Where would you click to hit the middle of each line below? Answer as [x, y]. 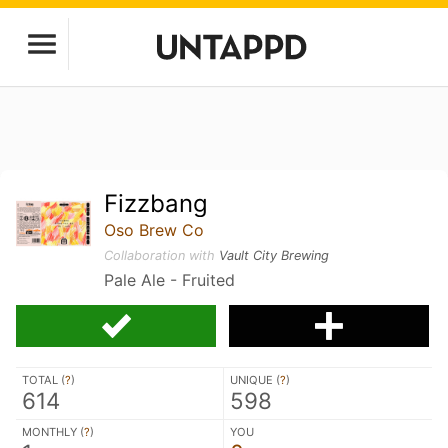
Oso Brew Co [154, 230]
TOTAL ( [43, 380]
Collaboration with [162, 255]
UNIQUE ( [255, 380]
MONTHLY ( [53, 432]
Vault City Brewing [274, 255]
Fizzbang [156, 203]
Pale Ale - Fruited [170, 280]
